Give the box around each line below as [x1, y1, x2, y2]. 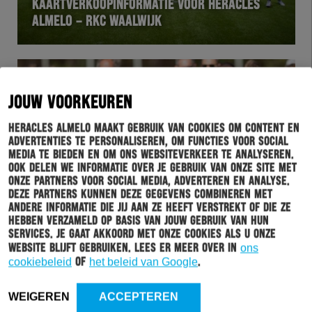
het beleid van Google [89, 256, 198, 268]
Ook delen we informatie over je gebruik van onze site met [8, 162, 297, 175]
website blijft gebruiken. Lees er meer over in [8, 242, 240, 255]
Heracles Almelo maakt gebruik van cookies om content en [8, 122, 299, 135]
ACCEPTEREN [99, 290, 178, 303]
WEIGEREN [8, 290, 70, 303]
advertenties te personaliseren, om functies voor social [8, 135, 288, 148]
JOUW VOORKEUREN [8, 94, 132, 112]
